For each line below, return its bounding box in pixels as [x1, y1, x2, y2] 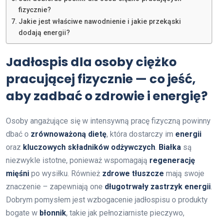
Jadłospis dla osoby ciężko [6, 53, 177, 71]
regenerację [149, 155, 195, 165]
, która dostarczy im [107, 129, 175, 139]
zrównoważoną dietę [31, 129, 107, 139]
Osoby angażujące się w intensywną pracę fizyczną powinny [6, 116, 211, 126]
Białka [159, 142, 181, 152]
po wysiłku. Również [29, 168, 102, 178]
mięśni [6, 168, 29, 178]
